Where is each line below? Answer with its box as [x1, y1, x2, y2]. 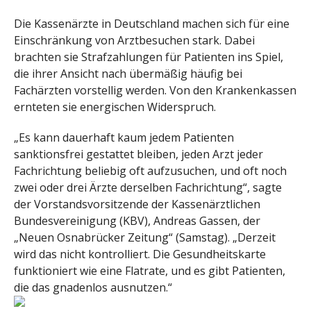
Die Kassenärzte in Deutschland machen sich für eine [14, 15, 289, 31]
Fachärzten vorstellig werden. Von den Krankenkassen [14, 82, 296, 98]
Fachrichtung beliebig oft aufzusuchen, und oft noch [14, 163, 287, 179]
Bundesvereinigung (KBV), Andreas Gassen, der [14, 213, 260, 229]
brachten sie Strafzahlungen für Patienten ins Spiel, [14, 49, 283, 65]
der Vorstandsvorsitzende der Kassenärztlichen [14, 196, 260, 212]
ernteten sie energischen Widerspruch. [14, 99, 216, 115]
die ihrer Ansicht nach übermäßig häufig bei [14, 65, 242, 81]
